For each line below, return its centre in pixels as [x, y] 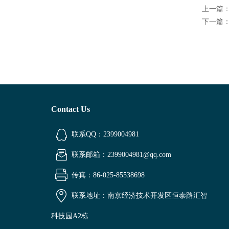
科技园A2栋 [70, 216]
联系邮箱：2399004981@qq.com [121, 155]
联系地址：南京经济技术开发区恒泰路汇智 [140, 196]
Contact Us [71, 109]
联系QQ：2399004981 [105, 134]
